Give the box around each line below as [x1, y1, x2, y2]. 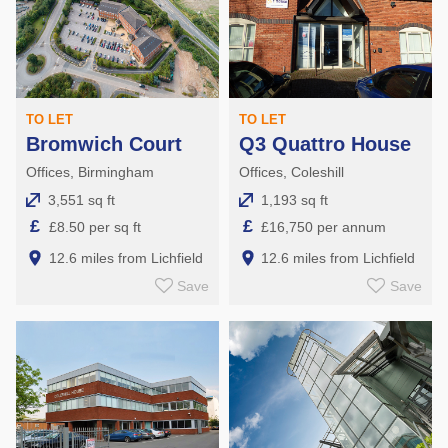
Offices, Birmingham [26, 164, 154, 181]
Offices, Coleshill [238, 164, 344, 181]
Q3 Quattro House [238, 133, 411, 156]
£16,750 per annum [261, 218, 387, 235]
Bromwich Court [26, 133, 182, 156]
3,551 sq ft [48, 192, 115, 209]
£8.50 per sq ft [48, 218, 141, 235]
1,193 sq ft [260, 192, 328, 209]
